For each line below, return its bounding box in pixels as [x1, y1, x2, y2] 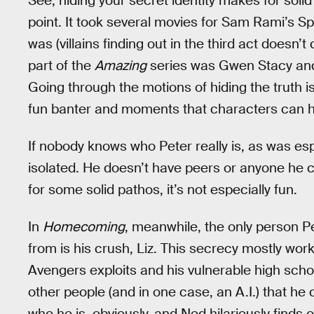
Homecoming [43, 217, 125, 235]
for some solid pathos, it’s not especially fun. [28, 180, 297, 198]
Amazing [95, 57, 146, 75]
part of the [28, 57, 95, 75]
